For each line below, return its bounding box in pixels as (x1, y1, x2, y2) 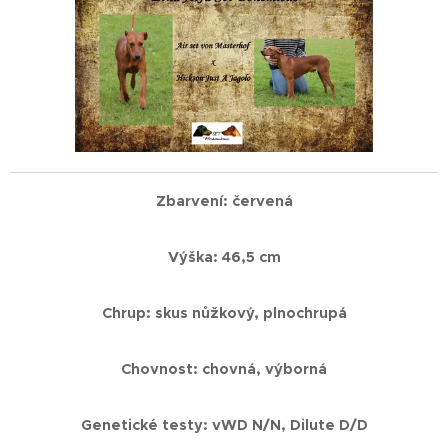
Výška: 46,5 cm (167, 247, 281, 266)
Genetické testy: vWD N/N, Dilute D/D (80, 415, 368, 434)
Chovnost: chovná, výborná (121, 359, 327, 378)
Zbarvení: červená (155, 191, 293, 210)
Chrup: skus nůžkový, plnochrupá (101, 303, 347, 322)
